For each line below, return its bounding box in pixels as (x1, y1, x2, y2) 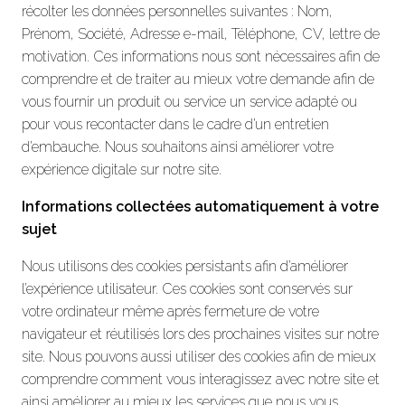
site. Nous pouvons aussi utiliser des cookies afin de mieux (22, 347, 376, 365)
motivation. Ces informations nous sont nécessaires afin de (22, 47, 380, 65)
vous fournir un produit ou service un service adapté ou (22, 92, 357, 110)
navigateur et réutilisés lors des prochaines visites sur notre (22, 325, 379, 343)
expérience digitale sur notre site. (22, 160, 221, 178)
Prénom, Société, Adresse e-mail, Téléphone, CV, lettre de (22, 24, 380, 42)
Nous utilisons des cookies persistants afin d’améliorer (22, 257, 348, 275)
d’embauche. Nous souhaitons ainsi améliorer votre (22, 137, 334, 155)
